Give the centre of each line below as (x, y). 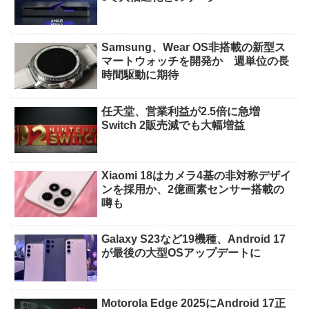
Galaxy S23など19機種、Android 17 (194, 239)
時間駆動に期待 (140, 74)
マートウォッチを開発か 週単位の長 (196, 61)
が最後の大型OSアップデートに (181, 253)
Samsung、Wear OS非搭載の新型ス (194, 47)
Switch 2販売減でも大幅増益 (173, 125)
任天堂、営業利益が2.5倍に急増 (187, 111)
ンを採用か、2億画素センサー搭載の (193, 189)
